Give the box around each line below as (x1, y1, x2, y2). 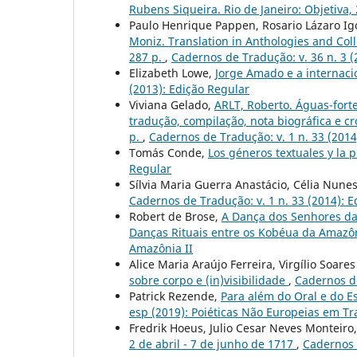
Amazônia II (129, 240, 193, 256)
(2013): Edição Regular (129, 80, 249, 96)
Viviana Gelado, (129, 96, 214, 112)
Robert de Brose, (129, 208, 222, 224)
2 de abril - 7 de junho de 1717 (129, 335, 296, 351)
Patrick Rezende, (129, 288, 221, 304)
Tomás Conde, (129, 144, 208, 160)
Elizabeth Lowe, (129, 65, 215, 80)
